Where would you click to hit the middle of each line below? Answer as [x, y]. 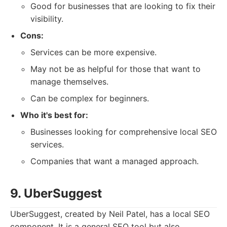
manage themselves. [69, 82]
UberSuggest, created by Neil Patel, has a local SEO [110, 214]
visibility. [47, 19]
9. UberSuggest [56, 193]
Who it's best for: [54, 115]
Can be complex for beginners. [90, 98]
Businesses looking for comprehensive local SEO [124, 132]
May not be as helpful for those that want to [116, 69]
